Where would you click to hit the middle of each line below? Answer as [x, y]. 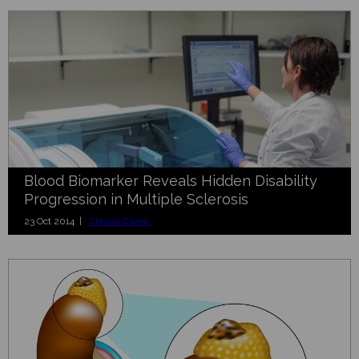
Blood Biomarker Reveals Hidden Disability [171, 180]
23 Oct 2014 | [56, 221]
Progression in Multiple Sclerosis [136, 199]
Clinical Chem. [120, 221]
